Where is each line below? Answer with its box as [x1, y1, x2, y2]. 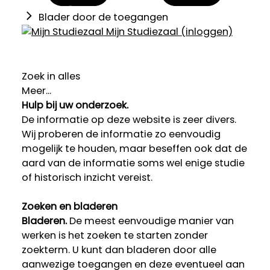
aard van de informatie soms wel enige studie [21, 156, 245, 171]
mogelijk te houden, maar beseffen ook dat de [21, 142, 247, 156]
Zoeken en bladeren [21, 199, 118, 214]
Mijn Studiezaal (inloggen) [103, 25, 233, 39]
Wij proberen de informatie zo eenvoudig [21, 127, 221, 142]
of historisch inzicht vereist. [21, 171, 152, 185]
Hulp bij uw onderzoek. [21, 98, 128, 113]
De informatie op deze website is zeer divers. [21, 113, 236, 127]
